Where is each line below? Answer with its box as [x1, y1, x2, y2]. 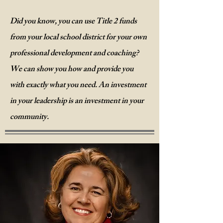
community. [10, 111, 49, 125]
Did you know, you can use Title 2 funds [10, 15, 137, 29]
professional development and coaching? [10, 47, 140, 61]
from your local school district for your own [10, 31, 147, 45]
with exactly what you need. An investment [10, 79, 146, 93]
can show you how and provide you [23, 63, 133, 77]
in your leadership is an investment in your [10, 95, 144, 109]
